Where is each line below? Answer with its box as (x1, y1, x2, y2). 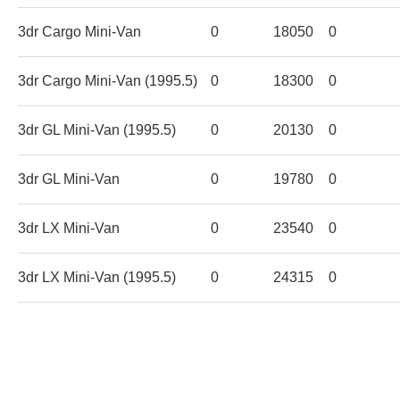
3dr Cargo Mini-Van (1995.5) (18, 72, 197, 88)
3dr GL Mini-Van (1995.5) (18, 121, 176, 137)
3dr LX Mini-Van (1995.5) (18, 269, 176, 285)
